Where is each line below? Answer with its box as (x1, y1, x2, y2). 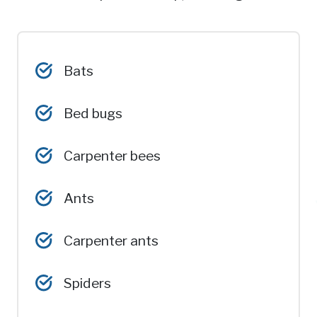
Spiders (64, 274, 111, 292)
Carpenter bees (64, 146, 161, 164)
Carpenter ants (64, 231, 158, 249)
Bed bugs (64, 104, 122, 122)
